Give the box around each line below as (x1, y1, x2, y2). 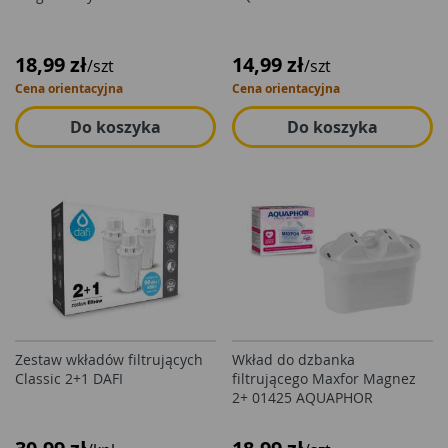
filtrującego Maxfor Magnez (232, 369, 416, 388)
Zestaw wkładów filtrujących (15, 350, 203, 369)
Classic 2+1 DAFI (15, 369, 123, 388)
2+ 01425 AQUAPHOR (232, 388, 373, 407)
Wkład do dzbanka (232, 350, 355, 369)
